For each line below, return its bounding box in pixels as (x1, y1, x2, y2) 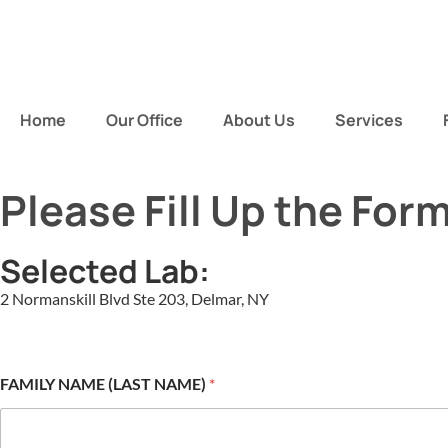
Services (335, 109, 403, 131)
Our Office (106, 109, 183, 131)
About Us (223, 109, 295, 131)
